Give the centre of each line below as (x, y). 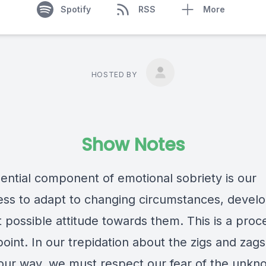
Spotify (75, 9)
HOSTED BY (114, 75)
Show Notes (133, 145)
